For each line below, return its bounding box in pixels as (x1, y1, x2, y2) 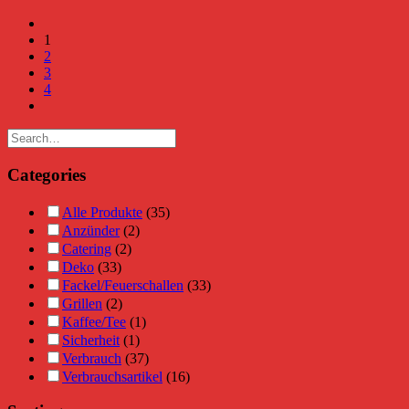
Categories (7, 164, 86, 184)
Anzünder (62, 222, 120, 238)
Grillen (62, 295, 102, 311)
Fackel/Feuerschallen (62, 277, 184, 293)
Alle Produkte (62, 204, 142, 220)
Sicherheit (62, 331, 120, 348)
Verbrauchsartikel (62, 368, 163, 384)
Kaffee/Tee (62, 313, 126, 330)
